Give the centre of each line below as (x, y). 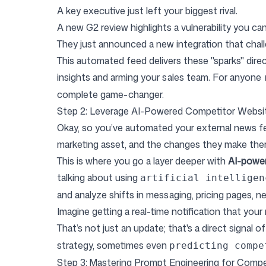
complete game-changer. (110, 94)
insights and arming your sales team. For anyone (160, 77)
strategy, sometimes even (113, 245)
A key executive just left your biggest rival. (147, 11)
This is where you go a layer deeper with (142, 161)
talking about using (99, 178)
